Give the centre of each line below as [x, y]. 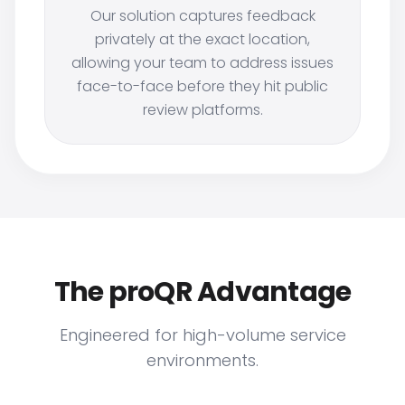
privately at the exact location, [202, 39]
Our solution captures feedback [202, 16]
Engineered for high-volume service [202, 335]
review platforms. [202, 110]
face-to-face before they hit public [202, 86]
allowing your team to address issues [202, 63]
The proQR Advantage [202, 292]
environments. [202, 360]
